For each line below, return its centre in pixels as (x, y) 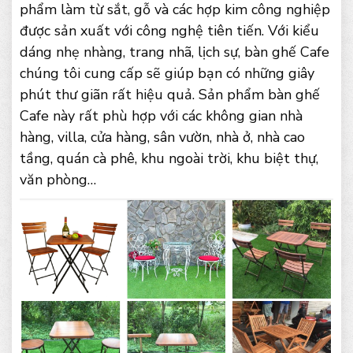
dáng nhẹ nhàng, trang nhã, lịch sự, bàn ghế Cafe (175, 52)
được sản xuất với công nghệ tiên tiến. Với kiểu (169, 31)
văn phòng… (58, 180)
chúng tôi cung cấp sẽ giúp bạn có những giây (167, 73)
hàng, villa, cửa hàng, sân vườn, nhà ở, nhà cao (162, 137)
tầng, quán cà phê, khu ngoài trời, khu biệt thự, (169, 158)
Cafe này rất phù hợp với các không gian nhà (161, 116)
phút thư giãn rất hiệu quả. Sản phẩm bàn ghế (170, 95)
